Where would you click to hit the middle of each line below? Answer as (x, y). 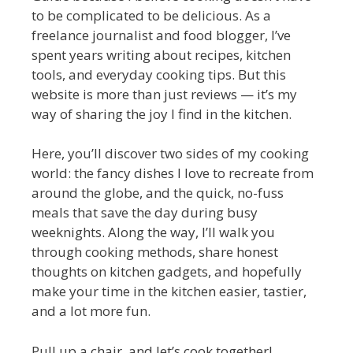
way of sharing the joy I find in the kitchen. (162, 113)
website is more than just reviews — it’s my (164, 94)
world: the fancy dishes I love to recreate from (173, 173)
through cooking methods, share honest (155, 252)
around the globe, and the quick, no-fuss (158, 193)
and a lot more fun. (91, 311)
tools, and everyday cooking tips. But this (159, 74)
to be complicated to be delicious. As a (151, 15)
